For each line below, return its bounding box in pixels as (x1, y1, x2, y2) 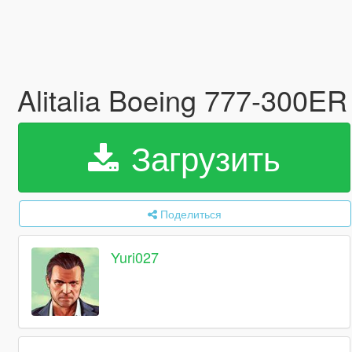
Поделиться (160, 206, 222, 222)
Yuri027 (111, 247, 159, 268)
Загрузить (121, 134, 280, 181)
